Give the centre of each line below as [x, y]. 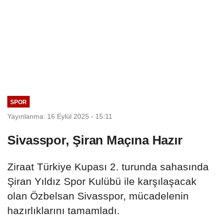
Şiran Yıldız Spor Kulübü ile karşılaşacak [102, 181]
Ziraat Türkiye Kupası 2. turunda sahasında [108, 166]
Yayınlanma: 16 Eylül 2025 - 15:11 [60, 116]
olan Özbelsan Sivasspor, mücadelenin [98, 196]
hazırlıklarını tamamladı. [64, 210]
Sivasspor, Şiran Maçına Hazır [95, 140]
